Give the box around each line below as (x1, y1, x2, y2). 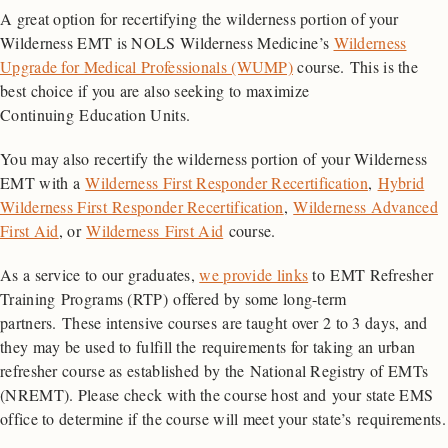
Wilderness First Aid (86, 220, 224, 242)
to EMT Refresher (308, 264, 434, 286)
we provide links (199, 264, 309, 286)
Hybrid (377, 172, 425, 194)
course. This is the (293, 56, 419, 78)
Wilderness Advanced (293, 196, 438, 218)
